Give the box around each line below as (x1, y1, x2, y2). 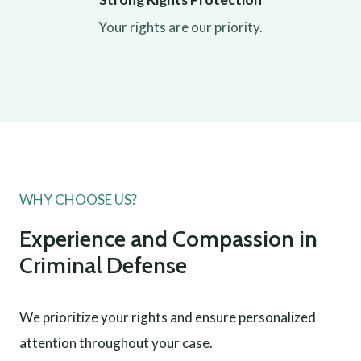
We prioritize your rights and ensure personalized (19, 309, 316, 326)
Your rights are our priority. (98, 19, 263, 35)
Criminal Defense (19, 251, 187, 279)
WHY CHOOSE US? (19, 191, 137, 208)
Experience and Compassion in (19, 225, 317, 252)
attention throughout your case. (19, 334, 213, 351)
